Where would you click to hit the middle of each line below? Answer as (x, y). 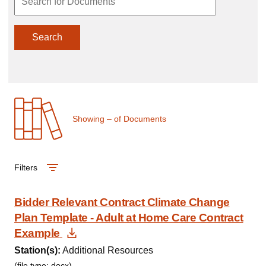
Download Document (131, 232)
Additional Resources (107, 250)
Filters (26, 167)
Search (47, 37)
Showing (90, 118)
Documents (145, 118)
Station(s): (37, 250)
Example (37, 233)
